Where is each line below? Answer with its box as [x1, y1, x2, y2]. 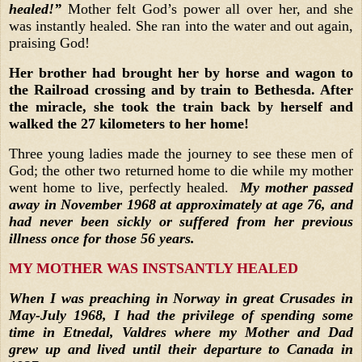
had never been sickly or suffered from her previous [9, 213, 353, 230]
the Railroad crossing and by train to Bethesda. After [9, 82, 353, 99]
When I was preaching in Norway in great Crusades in [9, 289, 353, 306]
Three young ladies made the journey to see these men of [9, 145, 353, 162]
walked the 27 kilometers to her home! [9, 116, 249, 133]
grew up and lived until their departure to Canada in [9, 340, 353, 357]
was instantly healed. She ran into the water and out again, [9, 18, 353, 35]
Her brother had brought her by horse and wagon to [9, 65, 353, 82]
